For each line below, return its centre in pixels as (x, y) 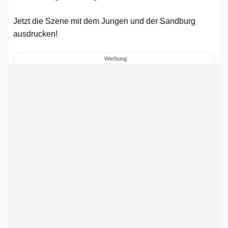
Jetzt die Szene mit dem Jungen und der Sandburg (104, 21)
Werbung (115, 59)
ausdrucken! (35, 34)
